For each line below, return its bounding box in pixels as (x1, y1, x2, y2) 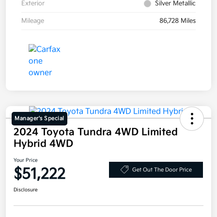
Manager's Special (15, 115, 64, 122)
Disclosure (14, 187, 38, 193)
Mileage (21, 17, 44, 25)
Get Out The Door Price (132, 166, 192, 173)
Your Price (14, 157, 38, 164)
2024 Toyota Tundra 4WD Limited (14, 126, 178, 139)
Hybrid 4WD (14, 138, 73, 150)
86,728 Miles (159, 17, 196, 25)
